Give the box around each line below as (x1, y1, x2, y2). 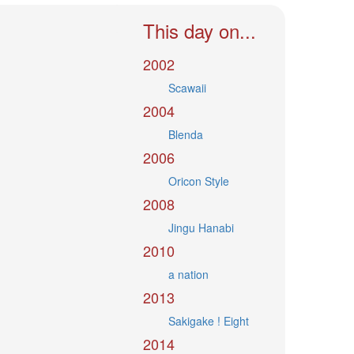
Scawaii (168, 80, 207, 96)
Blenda (168, 126, 204, 143)
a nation (168, 266, 209, 283)
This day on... (143, 17, 256, 45)
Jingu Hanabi (168, 220, 235, 236)
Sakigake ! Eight (168, 313, 250, 330)
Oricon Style (168, 173, 230, 190)
